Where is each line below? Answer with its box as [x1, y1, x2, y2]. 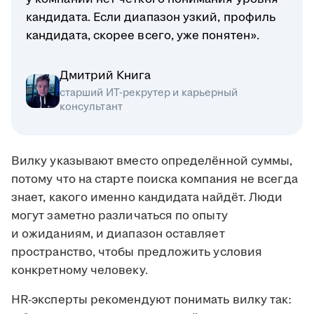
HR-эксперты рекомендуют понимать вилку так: [11, 292, 292, 309]
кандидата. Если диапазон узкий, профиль [26, 9, 276, 27]
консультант [60, 100, 123, 115]
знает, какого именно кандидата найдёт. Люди [11, 189, 283, 207]
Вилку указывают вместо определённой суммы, [11, 153, 293, 170]
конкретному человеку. [11, 262, 148, 280]
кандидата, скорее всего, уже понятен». [26, 27, 260, 45]
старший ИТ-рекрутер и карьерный [60, 86, 238, 101]
